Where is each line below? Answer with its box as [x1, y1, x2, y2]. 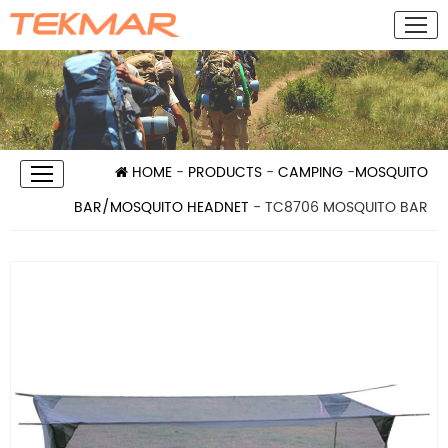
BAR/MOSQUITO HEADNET [74, 196, 249, 219]
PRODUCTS [188, 161, 262, 184]
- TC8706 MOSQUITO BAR [249, 196, 428, 219]
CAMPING [278, 161, 343, 184]
